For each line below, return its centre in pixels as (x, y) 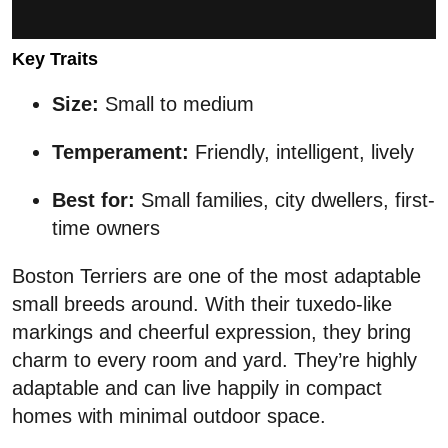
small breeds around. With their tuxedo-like (202, 304)
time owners (106, 228)
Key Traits (55, 59)
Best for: (93, 200)
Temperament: (120, 152)
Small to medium (176, 104)
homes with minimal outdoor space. (169, 416)
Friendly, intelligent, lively (301, 152)
